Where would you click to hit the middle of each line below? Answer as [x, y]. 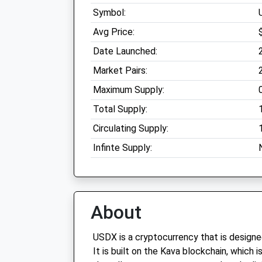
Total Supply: [120, 109]
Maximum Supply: [129, 90]
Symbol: [109, 13]
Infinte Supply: [123, 148]
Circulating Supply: [131, 128]
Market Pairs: [120, 70]
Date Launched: [125, 51]
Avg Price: [114, 32]
